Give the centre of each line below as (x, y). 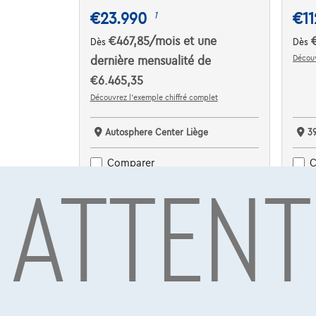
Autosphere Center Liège (156, 132)
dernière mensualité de (150, 61)
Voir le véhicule (175, 184)
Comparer (130, 163)
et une (200, 41)
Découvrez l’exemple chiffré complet (154, 97)
